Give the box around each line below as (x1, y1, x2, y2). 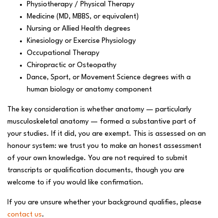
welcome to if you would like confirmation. (7, 179, 144, 186)
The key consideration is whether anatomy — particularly (7, 106, 191, 113)
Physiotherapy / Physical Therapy (27, 1, 134, 8)
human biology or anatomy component (27, 86, 152, 93)
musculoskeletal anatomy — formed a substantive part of (7, 118, 196, 126)
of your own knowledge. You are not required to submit (7, 155, 187, 162)
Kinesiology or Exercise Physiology (27, 37, 136, 45)
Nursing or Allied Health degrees (27, 25, 130, 33)
